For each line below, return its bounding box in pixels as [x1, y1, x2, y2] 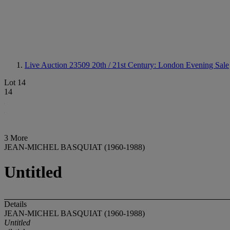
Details [4, 199, 27, 208]
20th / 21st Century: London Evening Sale [92, 61, 229, 69]
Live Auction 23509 [25, 61, 92, 69]
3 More [4, 133, 28, 142]
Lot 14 [4, 78, 26, 87]
